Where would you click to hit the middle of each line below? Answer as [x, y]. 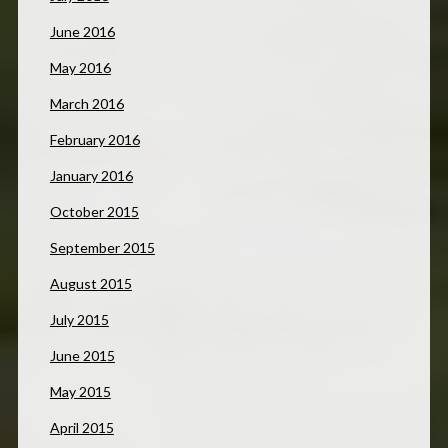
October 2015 [94, 211]
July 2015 [79, 319]
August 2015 [90, 283]
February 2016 [94, 139]
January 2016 [91, 175]
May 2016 [80, 67]
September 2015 [102, 247]
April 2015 [81, 427]
